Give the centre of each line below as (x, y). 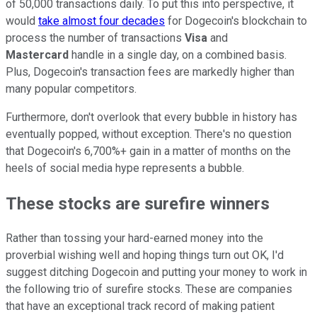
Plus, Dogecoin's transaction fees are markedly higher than (150, 71)
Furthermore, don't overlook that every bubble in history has (151, 117)
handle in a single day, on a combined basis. (178, 54)
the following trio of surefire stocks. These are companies (149, 289)
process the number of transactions (95, 38)
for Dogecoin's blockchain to (236, 21)
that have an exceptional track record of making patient (140, 306)
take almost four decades (102, 21)
